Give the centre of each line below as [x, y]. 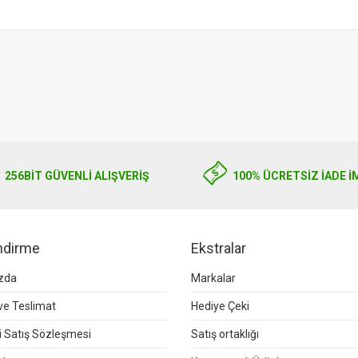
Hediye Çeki [220, 306]
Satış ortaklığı [225, 334]
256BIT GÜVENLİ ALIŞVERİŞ [77, 175]
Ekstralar [219, 248]
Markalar [213, 278]
